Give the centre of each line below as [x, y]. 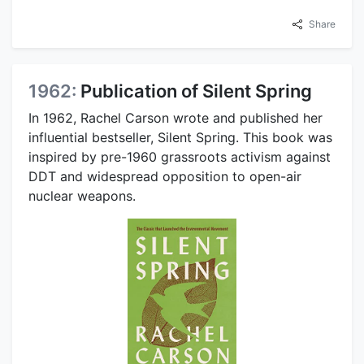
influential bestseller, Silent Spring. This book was [180, 138]
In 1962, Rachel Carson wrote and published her [175, 118]
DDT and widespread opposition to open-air [165, 177]
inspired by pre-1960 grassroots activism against [180, 157]
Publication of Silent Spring [196, 91]
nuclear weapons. [82, 196]
